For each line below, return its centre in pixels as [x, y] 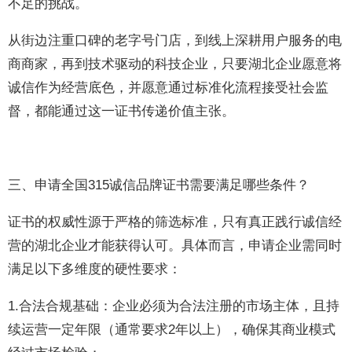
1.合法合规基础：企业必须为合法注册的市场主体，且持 [174, 306]
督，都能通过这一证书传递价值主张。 [122, 111]
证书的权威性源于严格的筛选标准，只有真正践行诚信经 [175, 222]
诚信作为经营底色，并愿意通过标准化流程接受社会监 [169, 88]
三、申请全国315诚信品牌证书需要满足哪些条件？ [159, 185]
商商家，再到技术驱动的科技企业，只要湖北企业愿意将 [175, 64]
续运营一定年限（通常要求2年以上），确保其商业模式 [172, 330]
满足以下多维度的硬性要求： [95, 269]
